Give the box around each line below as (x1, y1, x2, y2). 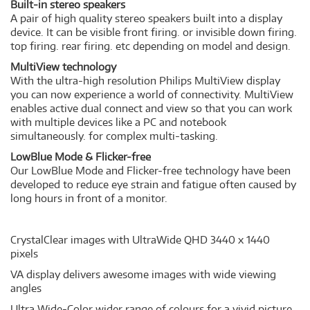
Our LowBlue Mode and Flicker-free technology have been (10, 164, 291, 177)
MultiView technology (10, 60, 116, 73)
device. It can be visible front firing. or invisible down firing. (10, 26, 297, 39)
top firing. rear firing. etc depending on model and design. (10, 39, 291, 53)
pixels (10, 247, 38, 260)
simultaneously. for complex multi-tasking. (10, 129, 218, 143)
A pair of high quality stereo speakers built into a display (10, 12, 282, 25)
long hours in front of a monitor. (10, 192, 167, 205)
